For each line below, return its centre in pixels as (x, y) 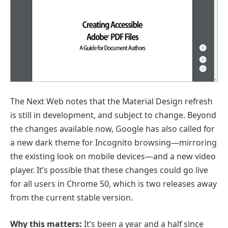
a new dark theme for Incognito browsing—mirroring (113, 142)
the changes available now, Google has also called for (112, 129)
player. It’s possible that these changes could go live (109, 170)
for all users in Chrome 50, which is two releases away (113, 184)
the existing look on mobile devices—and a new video (113, 156)
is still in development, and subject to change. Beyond (113, 115)
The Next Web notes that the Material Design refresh (111, 101)
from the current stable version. (72, 197)
